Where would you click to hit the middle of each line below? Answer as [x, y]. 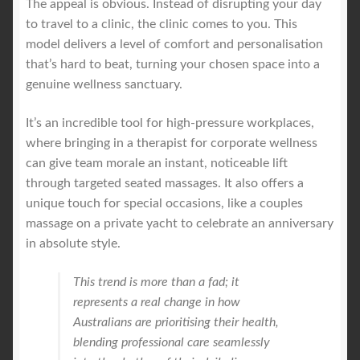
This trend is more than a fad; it [156, 282]
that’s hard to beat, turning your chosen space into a [173, 65]
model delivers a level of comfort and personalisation [174, 45]
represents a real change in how [157, 302]
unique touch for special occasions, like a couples [164, 204]
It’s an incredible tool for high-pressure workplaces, [170, 123]
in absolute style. [73, 244]
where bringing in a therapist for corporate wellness [172, 143]
